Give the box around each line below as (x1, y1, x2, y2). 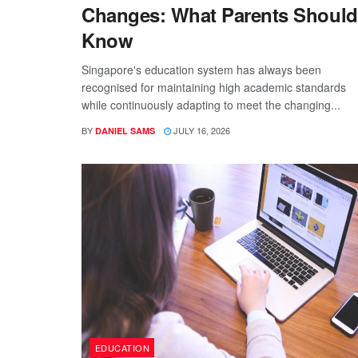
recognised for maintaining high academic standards (82, 78, 346, 95)
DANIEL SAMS (95, 124, 155, 137)
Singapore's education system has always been (82, 61, 321, 78)
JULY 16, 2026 (171, 123, 230, 137)
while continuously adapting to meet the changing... (82, 96, 340, 113)
